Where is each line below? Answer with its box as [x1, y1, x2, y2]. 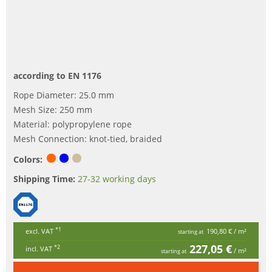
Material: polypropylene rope [13, 118, 132, 130]
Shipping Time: [13, 172, 75, 185]
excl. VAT [25, 226, 55, 236]
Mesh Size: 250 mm [13, 103, 92, 115]
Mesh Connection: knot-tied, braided [13, 132, 162, 144]
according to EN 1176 [13, 69, 101, 81]
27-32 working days [78, 172, 156, 185]
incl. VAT [25, 243, 54, 253]
